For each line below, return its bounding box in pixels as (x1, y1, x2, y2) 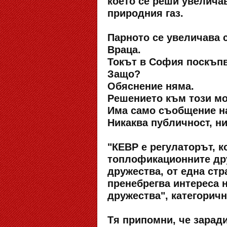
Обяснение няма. (107, 81, 194, 92)
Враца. (107, 44, 141, 55)
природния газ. (107, 8, 183, 19)
